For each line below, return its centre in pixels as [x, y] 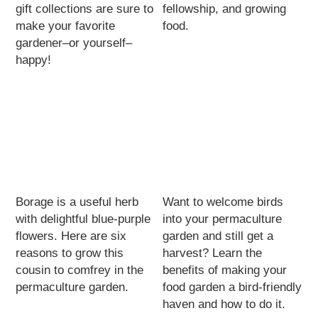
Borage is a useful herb [77, 202]
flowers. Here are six [71, 236]
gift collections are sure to [85, 9]
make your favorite [66, 26]
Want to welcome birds [223, 202]
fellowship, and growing [225, 9]
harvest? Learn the [213, 253]
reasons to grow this [70, 253]
